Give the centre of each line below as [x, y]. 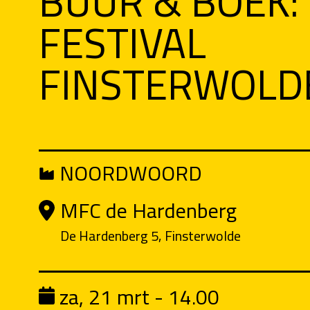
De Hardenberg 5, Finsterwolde [150, 236]
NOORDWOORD [128, 173]
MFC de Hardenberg [148, 210]
